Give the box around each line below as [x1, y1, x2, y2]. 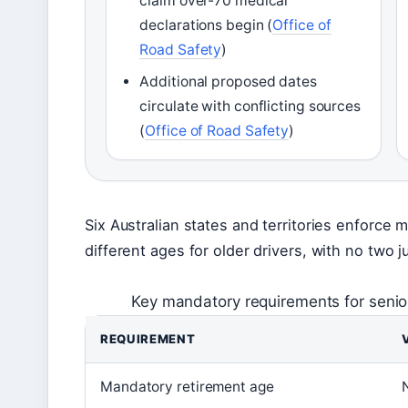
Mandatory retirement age [100, 378, 274, 396]
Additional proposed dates [139, 73, 317, 91]
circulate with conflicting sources [139, 97, 361, 116]
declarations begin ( [139, 16, 273, 35]
